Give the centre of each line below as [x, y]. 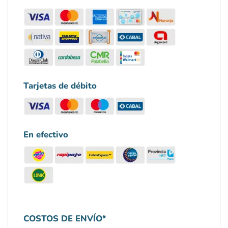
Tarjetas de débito [60, 85]
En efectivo [46, 134]
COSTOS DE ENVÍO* [65, 219]
